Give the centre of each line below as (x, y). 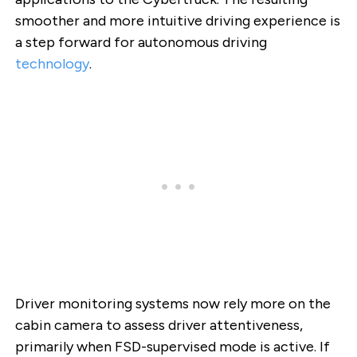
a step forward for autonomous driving (141, 42)
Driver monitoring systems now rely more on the (173, 304)
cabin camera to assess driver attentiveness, (159, 326)
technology (52, 63)
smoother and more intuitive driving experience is (177, 20)
